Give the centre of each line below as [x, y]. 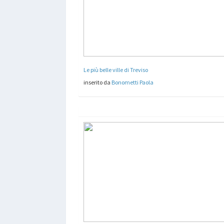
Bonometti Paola [132, 82]
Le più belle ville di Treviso [116, 69]
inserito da [97, 82]
